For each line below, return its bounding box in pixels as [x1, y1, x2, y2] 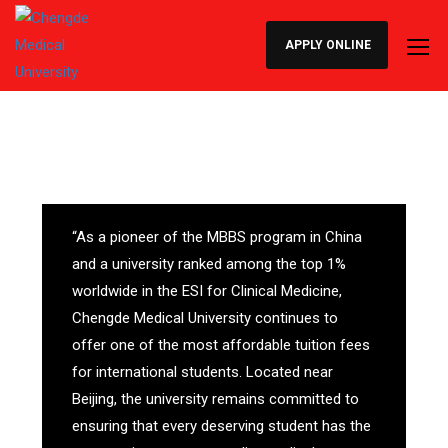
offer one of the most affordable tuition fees [72, 336, 371, 354]
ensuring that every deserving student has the [72, 417, 372, 435]
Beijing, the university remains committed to [72, 390, 360, 408]
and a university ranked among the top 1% [72, 255, 347, 273]
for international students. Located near [72, 363, 334, 381]
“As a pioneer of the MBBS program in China [72, 228, 363, 246]
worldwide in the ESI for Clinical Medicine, [72, 282, 343, 300]
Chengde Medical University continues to [72, 309, 339, 327]
